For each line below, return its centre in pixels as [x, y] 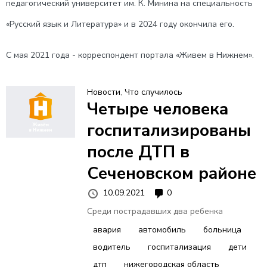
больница [222, 229]
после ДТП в [138, 152]
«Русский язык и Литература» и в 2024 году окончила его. [120, 24]
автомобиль [162, 229]
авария [107, 229]
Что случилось [153, 92]
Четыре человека [157, 109]
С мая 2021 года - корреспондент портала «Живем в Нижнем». [130, 55]
